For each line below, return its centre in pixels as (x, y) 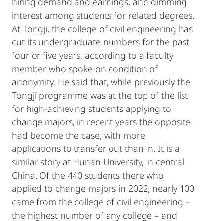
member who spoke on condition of (85, 69)
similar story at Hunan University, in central (98, 162)
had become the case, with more (78, 135)
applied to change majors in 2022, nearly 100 (103, 188)
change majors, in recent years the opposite (101, 122)
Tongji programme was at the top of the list (100, 95)
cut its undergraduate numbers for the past (101, 42)
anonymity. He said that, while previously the (101, 82)
